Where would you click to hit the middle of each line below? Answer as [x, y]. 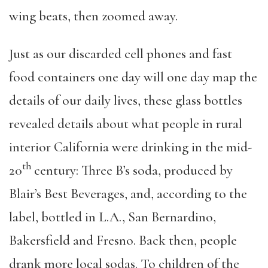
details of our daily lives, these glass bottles [126, 100]
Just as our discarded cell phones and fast [121, 54]
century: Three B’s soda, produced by [132, 170]
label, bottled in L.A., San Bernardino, [112, 217]
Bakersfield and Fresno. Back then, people [123, 240]
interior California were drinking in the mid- [130, 147]
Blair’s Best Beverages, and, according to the [128, 194]
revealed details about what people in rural [126, 124]
